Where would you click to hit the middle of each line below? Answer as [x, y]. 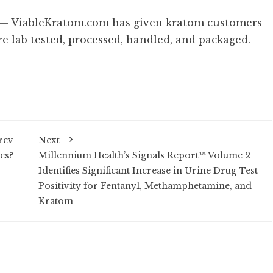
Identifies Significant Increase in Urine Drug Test [148, 171]
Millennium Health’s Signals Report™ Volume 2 [144, 155]
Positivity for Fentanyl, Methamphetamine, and [145, 186]
